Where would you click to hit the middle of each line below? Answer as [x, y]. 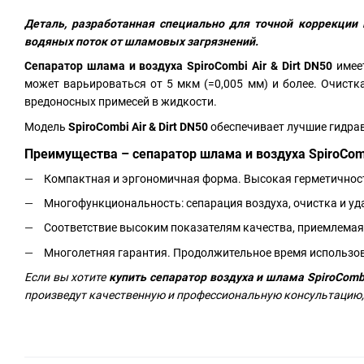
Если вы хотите [67, 277]
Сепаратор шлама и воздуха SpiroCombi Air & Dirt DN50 [179, 66]
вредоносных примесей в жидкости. [121, 102]
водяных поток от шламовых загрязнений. [141, 41]
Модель [46, 126]
